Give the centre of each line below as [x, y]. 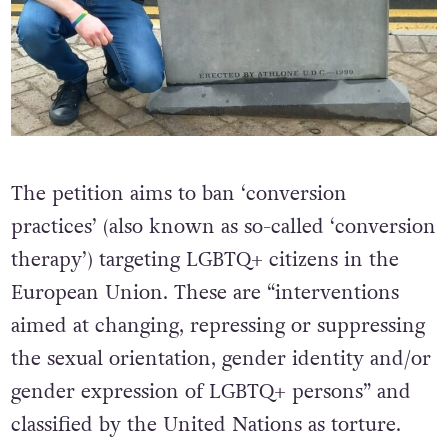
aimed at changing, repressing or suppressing [217, 325]
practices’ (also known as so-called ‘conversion [223, 226]
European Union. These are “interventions [204, 292]
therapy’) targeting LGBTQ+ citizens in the [204, 259]
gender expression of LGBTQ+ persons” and [210, 391]
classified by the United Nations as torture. [205, 424]
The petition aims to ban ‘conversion [178, 193]
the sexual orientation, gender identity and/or [220, 358]
